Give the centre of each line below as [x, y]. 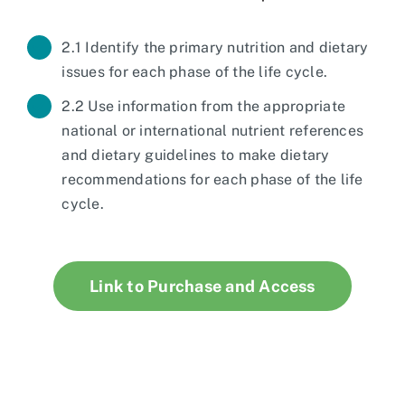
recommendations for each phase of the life [212, 179]
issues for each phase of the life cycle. [194, 71]
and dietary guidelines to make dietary [196, 155]
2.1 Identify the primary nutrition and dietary [215, 47]
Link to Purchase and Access [202, 286]
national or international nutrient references [213, 130]
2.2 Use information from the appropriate [203, 106]
